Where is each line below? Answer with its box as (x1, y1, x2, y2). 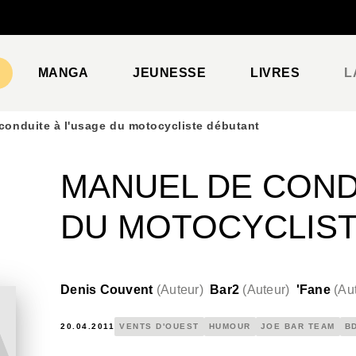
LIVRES (250, 66, 300, 79)
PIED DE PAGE (30, 21, 112, 33)
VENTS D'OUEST (119, 322, 199, 331)
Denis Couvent (60, 283, 153, 296)
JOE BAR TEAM (260, 322, 335, 331)
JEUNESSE (133, 66, 207, 79)
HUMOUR (208, 322, 251, 331)
